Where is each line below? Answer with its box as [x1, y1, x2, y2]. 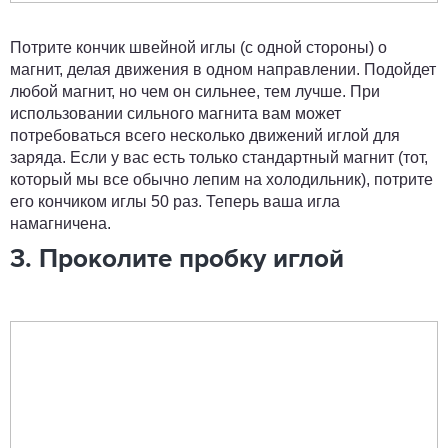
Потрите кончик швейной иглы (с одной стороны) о [10, 39, 387, 56]
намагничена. [10, 215, 115, 232]
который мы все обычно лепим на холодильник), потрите [10, 171, 433, 188]
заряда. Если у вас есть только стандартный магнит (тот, [10, 149, 428, 166]
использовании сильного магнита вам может [10, 105, 341, 122]
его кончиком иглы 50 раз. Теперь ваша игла [10, 193, 340, 210]
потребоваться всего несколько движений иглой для [10, 127, 400, 144]
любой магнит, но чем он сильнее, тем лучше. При [10, 83, 380, 100]
